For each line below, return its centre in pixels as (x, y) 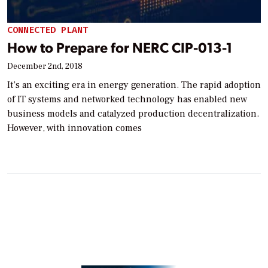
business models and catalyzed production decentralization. (133, 114)
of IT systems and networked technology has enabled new (127, 100)
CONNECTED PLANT (48, 30)
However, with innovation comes (74, 128)
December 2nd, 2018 (45, 67)
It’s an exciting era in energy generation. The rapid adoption (134, 85)
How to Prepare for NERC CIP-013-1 (120, 47)
